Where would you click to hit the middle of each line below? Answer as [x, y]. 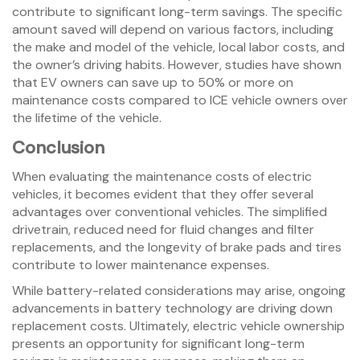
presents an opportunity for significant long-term [158, 344]
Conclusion [58, 148]
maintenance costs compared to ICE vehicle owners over [180, 100]
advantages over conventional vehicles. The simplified [170, 212]
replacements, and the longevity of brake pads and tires [177, 247]
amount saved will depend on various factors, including [173, 30]
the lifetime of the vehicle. [87, 118]
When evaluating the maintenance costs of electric [162, 177]
